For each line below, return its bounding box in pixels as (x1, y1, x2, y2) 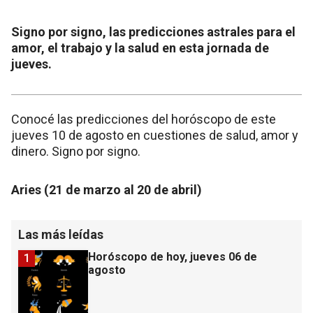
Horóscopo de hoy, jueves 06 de (88, 250, 257, 264)
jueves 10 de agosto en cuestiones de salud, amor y (11, 128, 298, 143)
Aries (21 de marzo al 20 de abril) (11, 182, 202, 198)
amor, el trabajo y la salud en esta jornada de (11, 41, 269, 56)
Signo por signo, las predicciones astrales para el (11, 24, 296, 40)
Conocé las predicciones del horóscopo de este (11, 112, 276, 127)
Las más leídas (18, 227, 103, 242)
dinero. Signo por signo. (11, 144, 140, 159)
